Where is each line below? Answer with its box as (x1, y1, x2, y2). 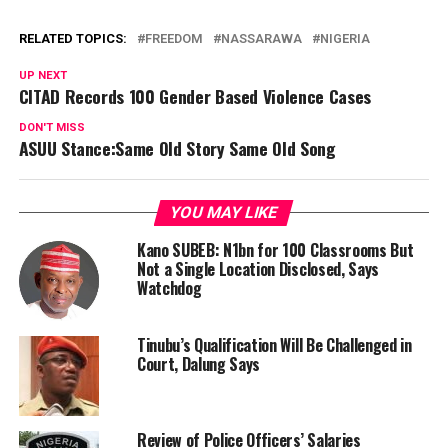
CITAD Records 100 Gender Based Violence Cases (18, 83, 371, 110)
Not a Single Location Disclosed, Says (136, 257, 380, 282)
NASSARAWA (220, 31, 302, 47)
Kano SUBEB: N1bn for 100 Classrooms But (136, 238, 414, 263)
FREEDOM (144, 31, 203, 47)
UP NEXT (18, 69, 67, 83)
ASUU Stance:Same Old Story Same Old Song (18, 135, 336, 162)
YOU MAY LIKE (168, 203, 281, 223)
